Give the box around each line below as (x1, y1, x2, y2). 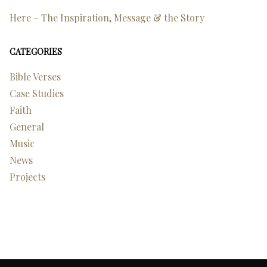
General (10, 120, 44, 133)
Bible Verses (10, 70, 61, 83)
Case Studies (10, 86, 64, 100)
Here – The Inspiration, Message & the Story (10, 11, 204, 24)
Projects (10, 170, 45, 183)
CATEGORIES (10, 45, 62, 57)
